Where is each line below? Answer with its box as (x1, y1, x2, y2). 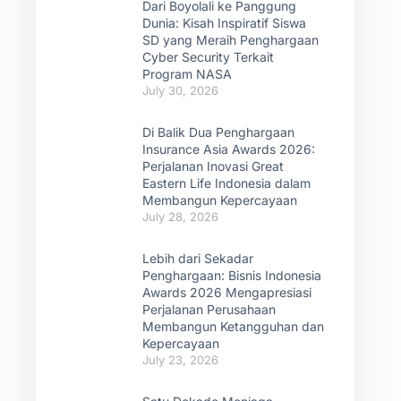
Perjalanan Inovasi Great (142, 158, 284, 174)
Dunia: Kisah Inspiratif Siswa (142, 15, 306, 30)
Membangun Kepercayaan (142, 192, 297, 208)
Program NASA (142, 66, 232, 81)
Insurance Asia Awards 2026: (142, 141, 315, 157)
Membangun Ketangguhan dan (142, 319, 324, 334)
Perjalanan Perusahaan (142, 302, 276, 317)
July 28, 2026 (142, 209, 218, 224)
